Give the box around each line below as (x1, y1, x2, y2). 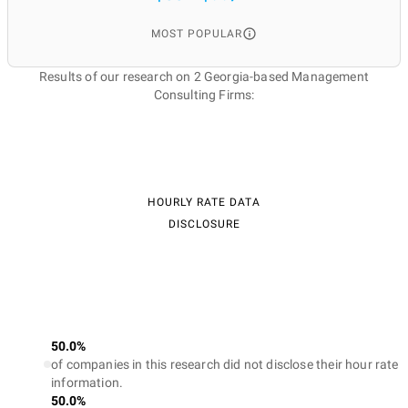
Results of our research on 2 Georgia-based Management (38, 69, 369, 84)
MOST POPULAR (151, 27, 242, 40)
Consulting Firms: (153, 87, 255, 102)
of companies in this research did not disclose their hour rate (51, 357, 399, 372)
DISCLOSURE (168, 218, 240, 230)
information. (51, 375, 124, 390)
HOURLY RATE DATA (148, 196, 260, 209)
